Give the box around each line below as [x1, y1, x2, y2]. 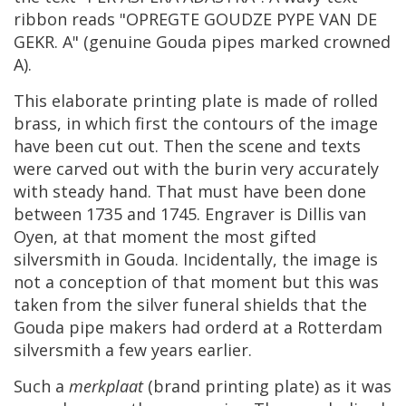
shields [244, 294, 298, 316]
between [14, 203, 82, 226]
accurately [298, 158, 379, 180]
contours [203, 112, 274, 135]
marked [259, 31, 319, 53]
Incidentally [183, 248, 273, 271]
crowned [324, 31, 391, 53]
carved [56, 158, 108, 180]
